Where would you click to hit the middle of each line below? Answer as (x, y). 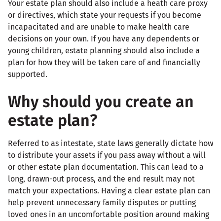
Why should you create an (101, 101)
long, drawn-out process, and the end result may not (101, 179)
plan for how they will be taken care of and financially (104, 62)
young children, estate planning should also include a (104, 50)
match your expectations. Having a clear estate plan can (109, 190)
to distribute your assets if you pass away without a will (107, 155)
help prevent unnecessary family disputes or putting (102, 202)
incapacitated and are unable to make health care (99, 27)
